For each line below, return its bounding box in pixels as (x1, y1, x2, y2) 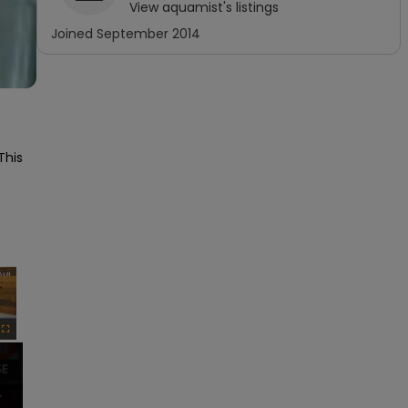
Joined (51, 25, 97, 43)
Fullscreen (5, 343, 39, 352)
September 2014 (97, 25, 200, 43)
